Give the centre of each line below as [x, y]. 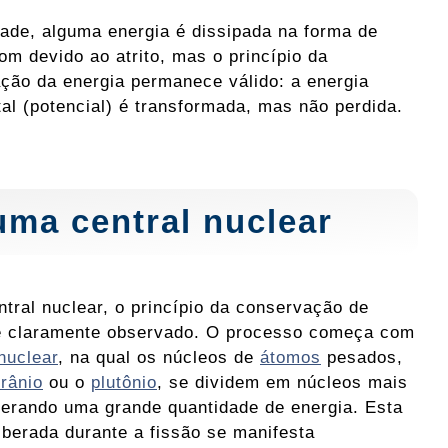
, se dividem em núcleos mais [282, 382]
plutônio [124, 382]
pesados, [362, 357]
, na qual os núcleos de [159, 357]
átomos [290, 357]
